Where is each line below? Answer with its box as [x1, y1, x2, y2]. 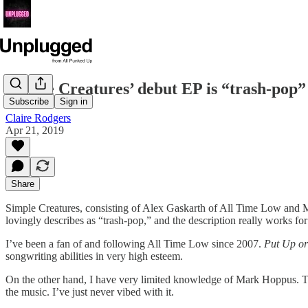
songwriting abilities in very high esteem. [5, 250, 183, 262]
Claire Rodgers [5, 111, 71, 124]
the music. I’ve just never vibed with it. [5, 285, 174, 298]
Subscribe [9, 96, 49, 107]
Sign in [60, 96, 87, 107]
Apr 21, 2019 [5, 124, 64, 136]
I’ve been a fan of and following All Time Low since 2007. [5, 237, 264, 250]
